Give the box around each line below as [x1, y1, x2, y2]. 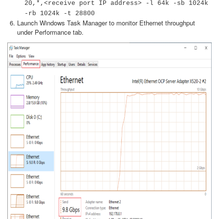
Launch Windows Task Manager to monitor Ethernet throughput [17, 18, 195, 27]
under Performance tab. [17, 27, 84, 37]
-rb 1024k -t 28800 [24, 10, 95, 17]
